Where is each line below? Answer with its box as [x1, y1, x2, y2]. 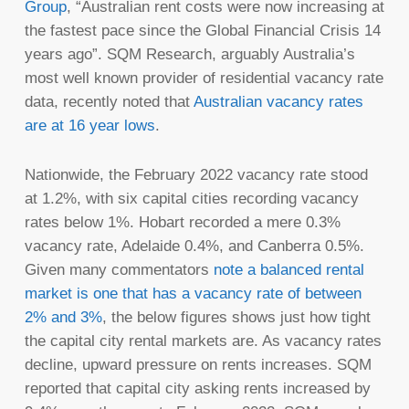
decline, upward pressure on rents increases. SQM [24, 355, 372, 373]
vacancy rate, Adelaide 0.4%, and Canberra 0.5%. [24, 236, 364, 255]
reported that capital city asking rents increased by [24, 379, 371, 397]
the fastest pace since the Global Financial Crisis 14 [24, 21, 381, 39]
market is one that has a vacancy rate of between [24, 284, 362, 302]
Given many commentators [24, 260, 214, 278]
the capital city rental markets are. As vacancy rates [24, 331, 382, 350]
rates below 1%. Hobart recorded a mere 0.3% [24, 213, 341, 231]
